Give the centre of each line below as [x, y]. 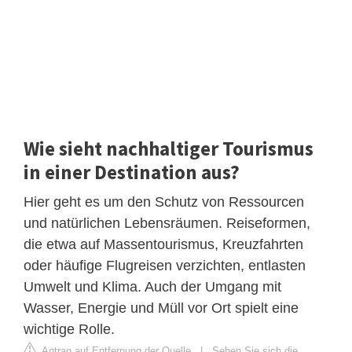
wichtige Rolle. [69, 329]
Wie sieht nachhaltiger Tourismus [169, 148]
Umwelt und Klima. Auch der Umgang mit [152, 286]
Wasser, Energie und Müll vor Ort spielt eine [161, 308]
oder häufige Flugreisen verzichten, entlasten [165, 265]
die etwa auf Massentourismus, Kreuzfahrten [163, 244]
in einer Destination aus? [132, 172]
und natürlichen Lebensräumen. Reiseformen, [167, 223]
